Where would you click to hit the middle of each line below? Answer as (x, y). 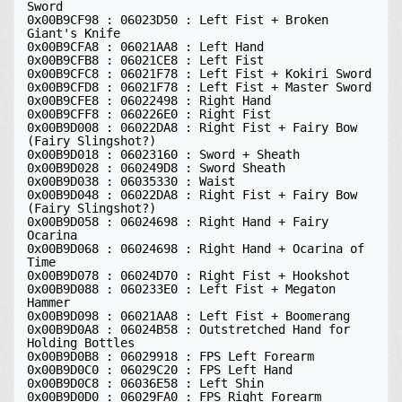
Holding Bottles (84, 343)
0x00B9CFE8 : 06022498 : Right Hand (153, 100)
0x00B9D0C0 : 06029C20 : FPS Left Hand (163, 370)
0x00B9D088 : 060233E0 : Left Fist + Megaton (181, 289)
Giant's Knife (77, 33)
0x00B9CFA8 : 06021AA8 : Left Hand (149, 47)
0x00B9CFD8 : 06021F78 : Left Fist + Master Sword (199, 87)
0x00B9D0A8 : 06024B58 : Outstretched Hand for (188, 329)
